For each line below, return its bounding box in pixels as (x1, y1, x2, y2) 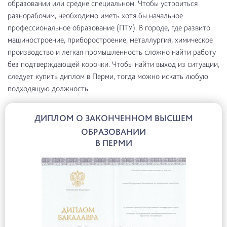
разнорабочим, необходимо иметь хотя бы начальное (8, 11, 183, 20)
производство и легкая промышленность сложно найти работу (8, 47, 216, 57)
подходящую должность (8, 84, 88, 93)
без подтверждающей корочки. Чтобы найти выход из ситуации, (8, 59, 219, 69)
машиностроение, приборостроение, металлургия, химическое (8, 35, 213, 45)
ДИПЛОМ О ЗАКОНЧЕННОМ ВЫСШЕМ (34, 112, 193, 123)
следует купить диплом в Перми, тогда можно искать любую (8, 71, 208, 81)
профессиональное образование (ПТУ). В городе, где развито (8, 23, 210, 32)
